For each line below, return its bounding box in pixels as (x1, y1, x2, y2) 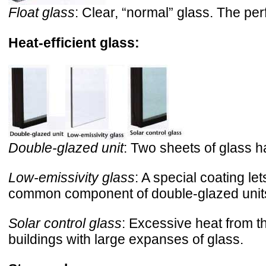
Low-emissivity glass (8, 169, 135, 185)
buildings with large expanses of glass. (8, 231, 243, 247)
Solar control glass (8, 215, 122, 231)
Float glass (8, 5, 75, 21)
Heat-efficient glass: (8, 34, 140, 50)
